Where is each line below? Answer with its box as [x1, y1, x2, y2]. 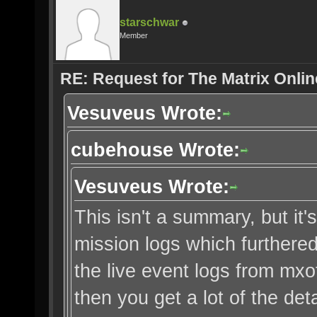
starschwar [120, 16, 179, 28]
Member [120, 31, 148, 40]
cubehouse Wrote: [71, 139, 240, 161]
